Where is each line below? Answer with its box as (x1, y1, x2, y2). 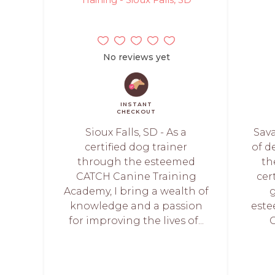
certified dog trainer (85, 141, 188, 153)
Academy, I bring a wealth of (63, 185, 209, 197)
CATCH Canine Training (76, 171, 196, 182)
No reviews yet (103, 52, 170, 63)
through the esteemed (77, 156, 195, 168)
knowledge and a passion (69, 200, 203, 212)
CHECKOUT (117, 108, 156, 115)
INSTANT (120, 101, 152, 107)
